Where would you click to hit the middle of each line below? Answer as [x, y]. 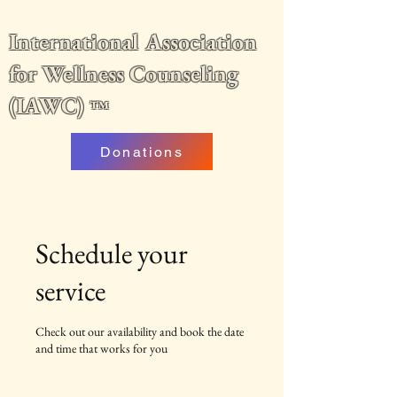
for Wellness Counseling [124, 74]
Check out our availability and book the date [140, 331]
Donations [142, 152]
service [70, 291]
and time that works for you [101, 348]
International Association [133, 42]
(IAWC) [49, 105]
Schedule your [112, 253]
